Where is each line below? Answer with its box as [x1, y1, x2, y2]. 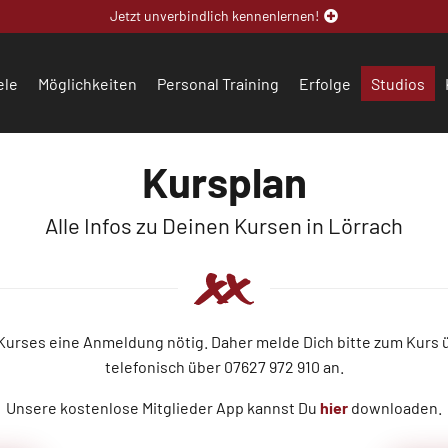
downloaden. [348, 398, 442, 417]
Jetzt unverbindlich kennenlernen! [109, 7, 319, 24]
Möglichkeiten [37, 73, 137, 93]
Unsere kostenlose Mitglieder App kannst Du [6, 398, 320, 417]
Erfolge [298, 73, 351, 93]
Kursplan [141, 156, 307, 206]
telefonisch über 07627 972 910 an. [104, 357, 344, 376]
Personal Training [156, 73, 279, 93]
